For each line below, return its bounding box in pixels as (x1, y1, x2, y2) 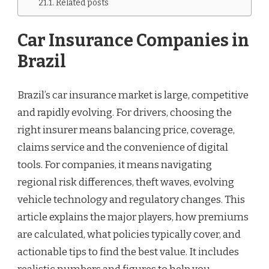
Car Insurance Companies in (17, 30, 249, 52)
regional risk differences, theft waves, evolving (17, 175, 234, 189)
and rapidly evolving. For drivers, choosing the (17, 106, 232, 119)
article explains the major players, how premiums (17, 210, 249, 223)
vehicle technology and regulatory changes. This (17, 193, 245, 206)
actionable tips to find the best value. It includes (17, 245, 239, 258)
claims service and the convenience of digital (17, 141, 228, 154)
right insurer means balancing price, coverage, (17, 123, 235, 136)
